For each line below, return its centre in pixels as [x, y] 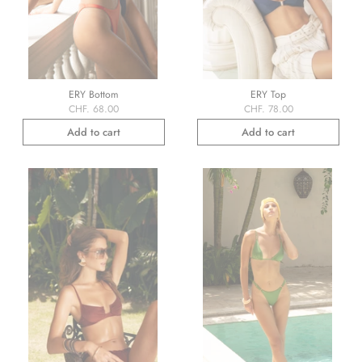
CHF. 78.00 [268, 109]
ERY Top [268, 95]
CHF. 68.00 [94, 109]
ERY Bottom [94, 95]
